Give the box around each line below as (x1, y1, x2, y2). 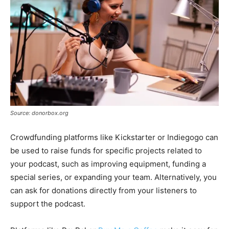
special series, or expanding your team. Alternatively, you (10, 172, 217, 182)
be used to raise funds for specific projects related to (10, 145, 202, 155)
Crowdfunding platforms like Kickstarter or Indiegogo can (10, 132, 218, 142)
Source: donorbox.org (10, 109, 68, 117)
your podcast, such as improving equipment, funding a (10, 158, 206, 169)
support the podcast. (10, 198, 85, 209)
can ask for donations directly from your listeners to (10, 185, 197, 195)
